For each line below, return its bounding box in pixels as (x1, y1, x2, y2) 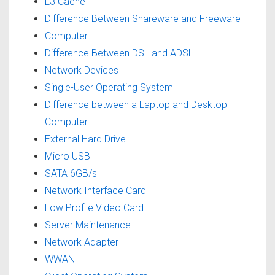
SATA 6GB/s (45, 168, 97, 180)
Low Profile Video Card (45, 202, 144, 214)
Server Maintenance (45, 219, 131, 231)
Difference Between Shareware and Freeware (45, 13, 241, 25)
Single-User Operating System (45, 82, 173, 94)
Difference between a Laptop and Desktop (45, 99, 227, 111)
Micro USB (45, 150, 90, 163)
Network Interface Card (45, 185, 146, 197)
